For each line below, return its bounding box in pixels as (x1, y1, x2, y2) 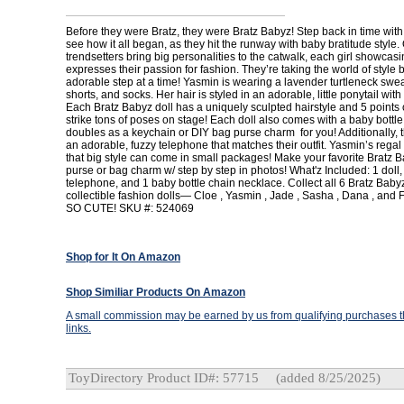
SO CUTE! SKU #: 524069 (66, 202, 194, 215)
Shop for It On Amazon (66, 251, 180, 263)
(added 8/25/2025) (272, 371, 381, 385)
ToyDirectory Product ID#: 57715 (69, 371, 259, 385)
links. (66, 322, 91, 335)
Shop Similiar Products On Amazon (66, 286, 245, 298)
